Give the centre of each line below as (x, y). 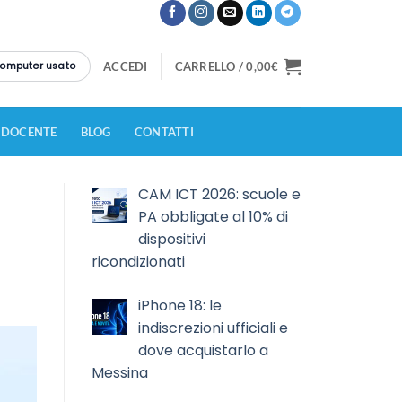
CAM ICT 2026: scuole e (219, 195)
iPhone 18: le (180, 306)
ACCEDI (126, 67)
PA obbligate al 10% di (213, 217)
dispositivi (172, 240)
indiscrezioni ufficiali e (213, 328)
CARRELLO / (210, 67)
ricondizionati (138, 262)
